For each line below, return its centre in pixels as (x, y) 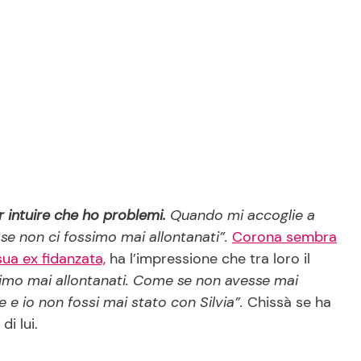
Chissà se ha (289, 302)
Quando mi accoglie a (241, 215)
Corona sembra (284, 237)
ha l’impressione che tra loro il (208, 258)
